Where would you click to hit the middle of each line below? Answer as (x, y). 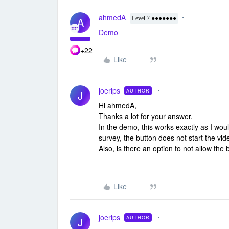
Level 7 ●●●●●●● (154, 18)
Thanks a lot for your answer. (146, 116)
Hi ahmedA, (118, 105)
